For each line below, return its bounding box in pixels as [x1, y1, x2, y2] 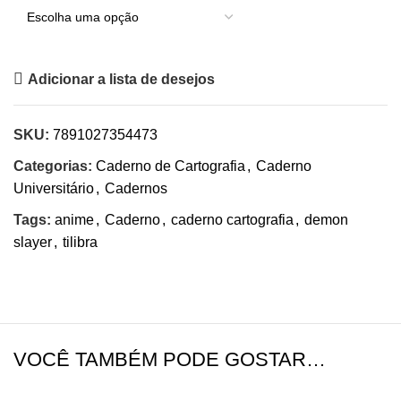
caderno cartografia [171, 212, 294, 227]
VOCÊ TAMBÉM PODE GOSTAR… [13, 348, 326, 371]
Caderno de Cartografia [96, 158, 245, 174]
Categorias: [13, 158, 92, 174]
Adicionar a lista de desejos [28, 71, 216, 87]
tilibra [63, 235, 98, 250]
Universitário [13, 181, 94, 196]
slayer [13, 235, 52, 250]
